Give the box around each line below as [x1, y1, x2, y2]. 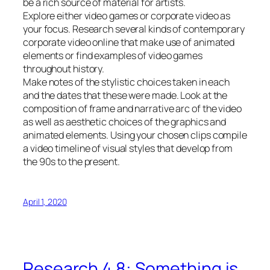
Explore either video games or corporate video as [23, 8, 231, 22]
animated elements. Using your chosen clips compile [23, 128, 247, 142]
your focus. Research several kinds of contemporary [23, 22, 245, 36]
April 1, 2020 [23, 196, 67, 207]
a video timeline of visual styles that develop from [23, 141, 233, 155]
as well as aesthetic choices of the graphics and [23, 115, 227, 128]
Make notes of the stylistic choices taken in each [23, 75, 230, 89]
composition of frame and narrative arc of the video [23, 101, 242, 115]
